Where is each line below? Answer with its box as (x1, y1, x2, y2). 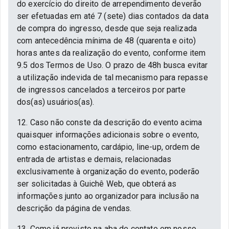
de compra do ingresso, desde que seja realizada (17, 24, 197, 34)
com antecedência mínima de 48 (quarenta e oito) (17, 36, 196, 46)
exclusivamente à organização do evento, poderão (17, 167, 200, 177)
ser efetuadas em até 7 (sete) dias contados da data (17, 11, 209, 21)
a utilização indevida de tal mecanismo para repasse (17, 73, 208, 83)
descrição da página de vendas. (17, 203, 132, 214)
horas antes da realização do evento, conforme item (17, 48, 206, 58)
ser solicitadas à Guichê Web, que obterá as (17, 179, 177, 189)
